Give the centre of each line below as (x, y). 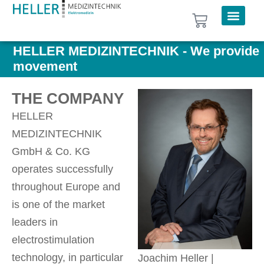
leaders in (35, 222)
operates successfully (62, 169)
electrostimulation (53, 240)
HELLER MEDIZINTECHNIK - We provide (136, 51)
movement (45, 67)
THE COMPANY (68, 98)
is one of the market (58, 204)
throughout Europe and (66, 187)
